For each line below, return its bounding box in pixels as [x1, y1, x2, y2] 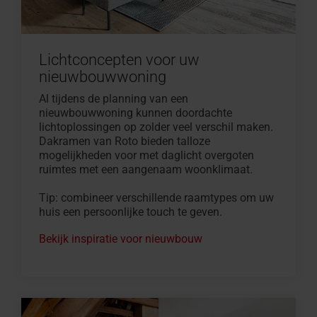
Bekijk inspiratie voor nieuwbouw [39, 232, 202, 246]
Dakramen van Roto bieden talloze [39, 134, 210, 149]
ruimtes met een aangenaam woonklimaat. [39, 163, 253, 177]
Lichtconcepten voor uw [39, 51, 200, 69]
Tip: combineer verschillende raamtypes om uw [39, 191, 274, 205]
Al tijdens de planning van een [39, 92, 188, 106]
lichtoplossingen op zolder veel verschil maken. [39, 120, 273, 134]
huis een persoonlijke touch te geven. [39, 205, 222, 219]
